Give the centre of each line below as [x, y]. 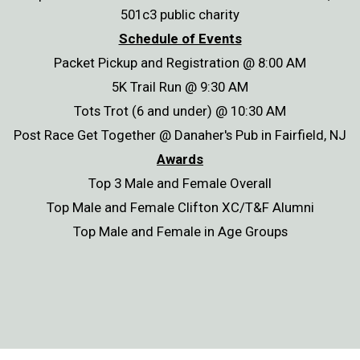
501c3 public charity [180, 14]
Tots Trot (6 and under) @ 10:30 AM [180, 110]
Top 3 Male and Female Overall [180, 183]
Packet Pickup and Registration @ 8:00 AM [180, 62]
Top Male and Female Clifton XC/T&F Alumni [180, 207]
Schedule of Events [180, 38]
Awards [180, 159]
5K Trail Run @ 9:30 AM [180, 86]
